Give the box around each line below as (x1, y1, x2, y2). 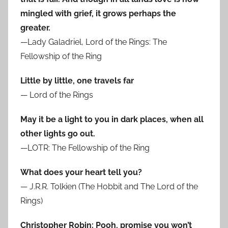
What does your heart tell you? (20, 167, 142, 178)
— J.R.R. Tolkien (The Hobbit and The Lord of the (20, 182, 198, 192)
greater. (20, 23, 50, 33)
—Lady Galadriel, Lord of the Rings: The (20, 37, 167, 47)
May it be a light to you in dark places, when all (20, 115, 204, 125)
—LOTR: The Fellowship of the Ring (20, 143, 150, 153)
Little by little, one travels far (20, 76, 134, 86)
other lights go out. (20, 129, 95, 139)
